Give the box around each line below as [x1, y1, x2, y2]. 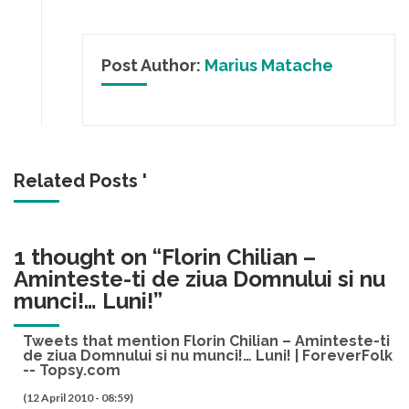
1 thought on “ [14, 243, 162, 270]
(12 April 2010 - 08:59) [23, 391, 133, 405]
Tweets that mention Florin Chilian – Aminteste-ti [23, 332, 390, 351]
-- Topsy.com [23, 362, 121, 380]
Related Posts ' [14, 169, 147, 192]
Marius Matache [204, 56, 333, 75]
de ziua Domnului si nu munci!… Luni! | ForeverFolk [23, 347, 393, 365]
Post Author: [101, 56, 204, 75]
